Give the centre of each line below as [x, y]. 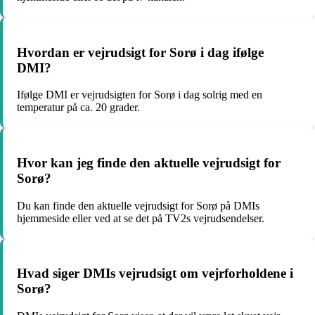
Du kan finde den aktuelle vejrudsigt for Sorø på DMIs [138, 205]
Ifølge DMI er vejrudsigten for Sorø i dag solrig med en [140, 95]
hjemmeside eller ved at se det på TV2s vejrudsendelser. [141, 218]
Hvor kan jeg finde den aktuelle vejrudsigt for [149, 162]
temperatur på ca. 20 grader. [78, 108]
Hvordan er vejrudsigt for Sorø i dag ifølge [140, 52]
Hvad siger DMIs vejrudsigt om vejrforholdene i [155, 274]
